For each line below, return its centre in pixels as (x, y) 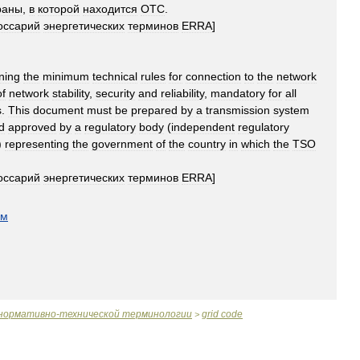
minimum (66, 76)
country (207, 144)
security (115, 93)
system (291, 110)
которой (59, 9)
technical (115, 76)
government (122, 144)
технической (90, 314)
